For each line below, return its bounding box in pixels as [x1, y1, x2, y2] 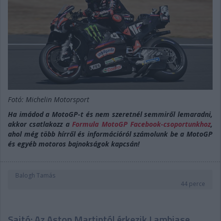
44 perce [181, 179, 205, 188]
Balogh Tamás [15, 171, 55, 180]
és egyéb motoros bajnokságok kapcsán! [8, 139, 140, 148]
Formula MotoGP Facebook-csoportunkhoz [72, 119, 211, 129]
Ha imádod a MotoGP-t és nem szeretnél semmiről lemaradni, [8, 109, 213, 119]
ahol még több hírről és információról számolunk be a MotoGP [8, 129, 213, 139]
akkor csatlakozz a [8, 119, 73, 129]
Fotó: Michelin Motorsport [8, 94, 89, 104]
